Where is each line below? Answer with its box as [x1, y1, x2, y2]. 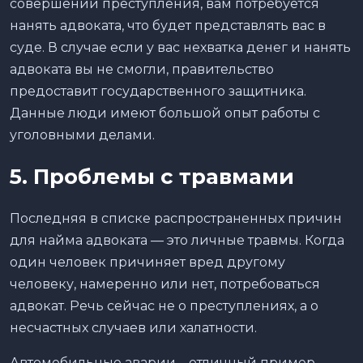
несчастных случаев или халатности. [10, 319, 260, 335]
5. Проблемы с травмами [10, 163, 294, 190]
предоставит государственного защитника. [10, 83, 306, 99]
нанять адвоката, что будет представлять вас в [10, 17, 326, 33]
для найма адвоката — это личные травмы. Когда [10, 232, 344, 248]
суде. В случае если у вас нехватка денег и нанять [10, 39, 351, 55]
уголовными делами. [10, 126, 155, 143]
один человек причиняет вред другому [10, 254, 285, 270]
